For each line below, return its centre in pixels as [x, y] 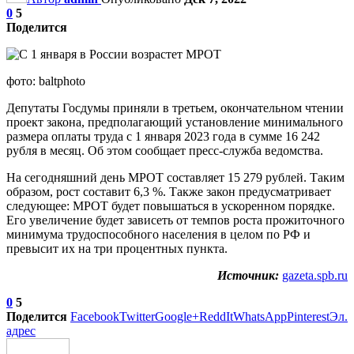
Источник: [248, 275]
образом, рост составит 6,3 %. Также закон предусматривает [169, 191]
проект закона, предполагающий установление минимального [175, 122]
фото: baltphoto [46, 81]
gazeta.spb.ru [315, 275]
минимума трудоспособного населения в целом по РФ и [158, 234]
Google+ [177, 316]
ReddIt [216, 316]
